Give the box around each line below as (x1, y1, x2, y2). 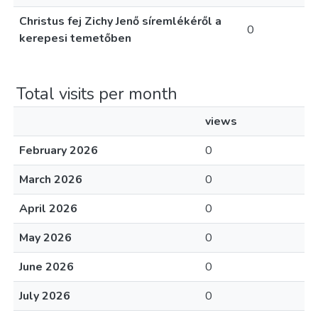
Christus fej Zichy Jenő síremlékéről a (19, 13, 221, 29)
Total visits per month (16, 82, 177, 105)
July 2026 (19, 288, 70, 304)
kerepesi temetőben (19, 31, 131, 46)
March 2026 (19, 172, 82, 187)
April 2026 (19, 201, 77, 216)
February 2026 (19, 143, 98, 158)
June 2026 (19, 259, 74, 275)
